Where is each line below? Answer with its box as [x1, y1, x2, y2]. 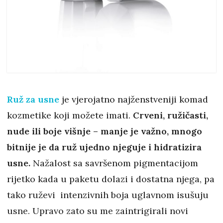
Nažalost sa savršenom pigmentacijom [33, 157, 198, 169]
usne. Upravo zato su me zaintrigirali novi [7, 205, 188, 217]
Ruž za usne [7, 93, 59, 105]
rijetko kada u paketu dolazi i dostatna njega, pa [7, 173, 215, 185]
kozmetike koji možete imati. [7, 109, 133, 121]
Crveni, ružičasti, [133, 109, 208, 121]
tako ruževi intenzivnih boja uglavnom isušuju [7, 189, 209, 201]
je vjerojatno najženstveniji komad [59, 93, 208, 105]
